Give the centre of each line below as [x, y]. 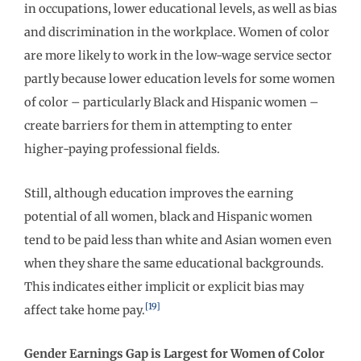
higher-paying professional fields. [122, 149]
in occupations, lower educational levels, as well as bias [180, 9]
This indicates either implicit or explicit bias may [164, 286]
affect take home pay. [85, 310]
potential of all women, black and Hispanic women [168, 216]
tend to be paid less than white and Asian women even [178, 240]
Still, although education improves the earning [159, 193]
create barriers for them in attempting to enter [158, 126]
